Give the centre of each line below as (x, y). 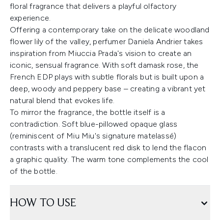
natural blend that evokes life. (62, 101)
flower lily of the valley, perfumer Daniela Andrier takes (107, 42)
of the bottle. (34, 171)
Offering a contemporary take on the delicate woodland (110, 30)
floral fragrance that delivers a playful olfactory (93, 6)
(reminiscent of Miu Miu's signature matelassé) (93, 136)
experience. (30, 18)
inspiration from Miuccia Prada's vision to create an (101, 54)
